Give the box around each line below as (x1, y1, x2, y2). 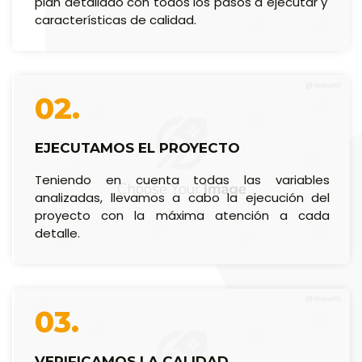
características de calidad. (35, 11, 196, 28)
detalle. (35, 224, 80, 242)
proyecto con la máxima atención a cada (35, 206, 330, 224)
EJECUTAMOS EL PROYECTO (35, 139, 240, 156)
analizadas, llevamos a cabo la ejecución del (35, 188, 330, 206)
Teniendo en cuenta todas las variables (35, 170, 330, 188)
